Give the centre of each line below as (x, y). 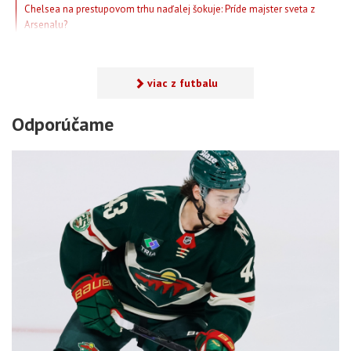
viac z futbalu (182, 83)
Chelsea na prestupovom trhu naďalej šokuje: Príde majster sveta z (170, 9)
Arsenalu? (46, 25)
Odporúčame (63, 125)
